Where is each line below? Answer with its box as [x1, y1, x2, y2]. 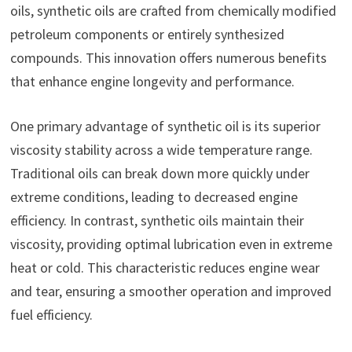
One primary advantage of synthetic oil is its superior [9, 116, 321, 135]
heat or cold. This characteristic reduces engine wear [9, 258, 320, 277]
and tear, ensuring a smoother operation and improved [9, 281, 332, 300]
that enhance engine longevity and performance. [9, 71, 295, 90]
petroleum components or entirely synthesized [9, 24, 284, 43]
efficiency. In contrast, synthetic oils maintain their [9, 211, 304, 229]
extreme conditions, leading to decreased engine [9, 187, 298, 206]
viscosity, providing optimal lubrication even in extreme [9, 234, 332, 253]
